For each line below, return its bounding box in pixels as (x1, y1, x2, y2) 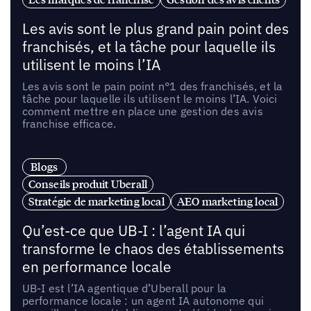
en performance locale (22, 257, 171, 276)
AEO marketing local (176, 194, 278, 209)
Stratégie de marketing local (28, 194, 165, 209)
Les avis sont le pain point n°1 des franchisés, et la (22, 79, 283, 94)
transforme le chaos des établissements (22, 239, 284, 258)
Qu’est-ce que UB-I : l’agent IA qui (22, 221, 245, 240)
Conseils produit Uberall (28, 177, 148, 192)
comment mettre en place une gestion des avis (22, 104, 263, 119)
